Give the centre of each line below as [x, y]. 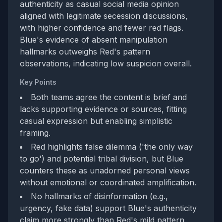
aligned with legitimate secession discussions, [104, 16]
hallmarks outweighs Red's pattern [85, 52]
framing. [35, 133]
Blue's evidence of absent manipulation [94, 40]
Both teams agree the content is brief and [109, 97]
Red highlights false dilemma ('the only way [112, 147]
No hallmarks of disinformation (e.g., [99, 196]
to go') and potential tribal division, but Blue [102, 159]
